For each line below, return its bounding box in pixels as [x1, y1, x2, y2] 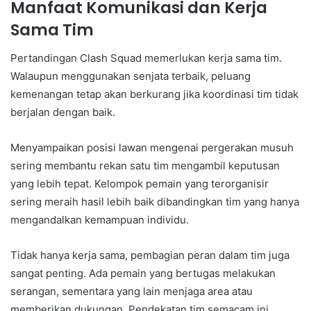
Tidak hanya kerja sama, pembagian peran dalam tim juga [10, 248, 289, 262]
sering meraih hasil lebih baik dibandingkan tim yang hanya [10, 194, 299, 208]
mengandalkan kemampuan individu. [10, 212, 189, 226]
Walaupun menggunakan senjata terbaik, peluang [10, 69, 251, 83]
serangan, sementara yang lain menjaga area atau [10, 284, 253, 298]
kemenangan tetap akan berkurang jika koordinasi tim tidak [10, 87, 299, 101]
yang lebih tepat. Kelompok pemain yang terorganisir [10, 176, 269, 190]
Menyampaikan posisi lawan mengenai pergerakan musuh [10, 140, 294, 154]
